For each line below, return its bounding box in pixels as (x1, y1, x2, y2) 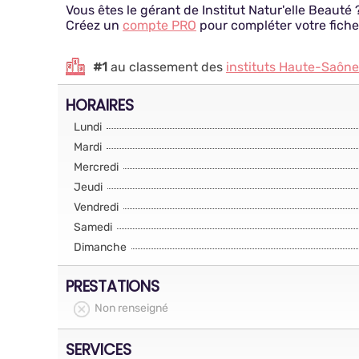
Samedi (74, 220, 112, 234)
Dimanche (74, 240, 127, 254)
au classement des (107, 58, 226, 75)
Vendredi (74, 200, 119, 214)
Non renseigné (95, 301, 168, 315)
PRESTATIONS (66, 275, 159, 297)
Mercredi (74, 160, 119, 174)
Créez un (66, 18, 123, 33)
